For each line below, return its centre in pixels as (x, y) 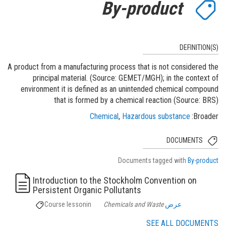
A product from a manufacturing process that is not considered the (113, 67)
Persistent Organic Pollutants (87, 190)
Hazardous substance (156, 116)
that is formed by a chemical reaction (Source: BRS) (136, 100)
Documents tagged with (153, 160)
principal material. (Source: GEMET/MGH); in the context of (126, 78)
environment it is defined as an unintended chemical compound (120, 89)
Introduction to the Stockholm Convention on (115, 180)
